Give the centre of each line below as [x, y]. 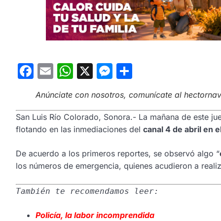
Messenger [155, 71]
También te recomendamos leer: [87, 191]
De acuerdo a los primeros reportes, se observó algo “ [118, 154]
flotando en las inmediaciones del [79, 129]
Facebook [70, 71]
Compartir [169, 71]
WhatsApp [112, 71]
